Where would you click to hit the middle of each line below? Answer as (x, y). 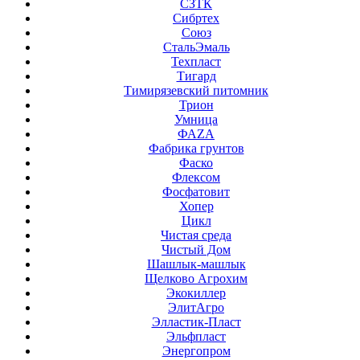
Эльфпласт (196, 336)
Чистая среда (196, 235)
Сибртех (196, 18)
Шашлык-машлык (196, 264)
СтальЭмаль (196, 47)
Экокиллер (196, 293)
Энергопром (196, 351)
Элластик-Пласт (196, 322)
